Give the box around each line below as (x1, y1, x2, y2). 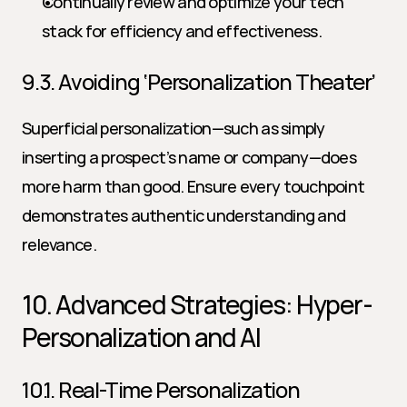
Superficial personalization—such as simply (22, 117, 325, 139)
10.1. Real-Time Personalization (22, 374, 300, 404)
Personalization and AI (22, 320, 261, 354)
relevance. (22, 233, 96, 255)
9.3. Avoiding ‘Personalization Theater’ (22, 66, 376, 96)
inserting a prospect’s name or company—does (22, 146, 357, 168)
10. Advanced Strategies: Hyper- (22, 287, 372, 322)
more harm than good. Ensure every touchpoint (22, 175, 365, 197)
